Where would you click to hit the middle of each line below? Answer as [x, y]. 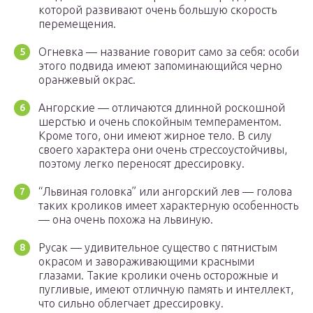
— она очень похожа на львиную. [126, 220]
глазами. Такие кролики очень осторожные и [158, 276]
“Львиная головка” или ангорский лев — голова [165, 192]
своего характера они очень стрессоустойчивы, [163, 150]
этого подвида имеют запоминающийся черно [160, 66]
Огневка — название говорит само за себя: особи [169, 52]
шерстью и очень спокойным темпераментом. [160, 122]
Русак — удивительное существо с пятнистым [158, 248]
